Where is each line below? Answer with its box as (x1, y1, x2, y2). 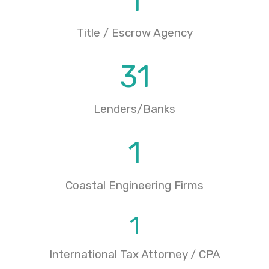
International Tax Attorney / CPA (49, 247, 220, 261)
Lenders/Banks (94, 102, 175, 116)
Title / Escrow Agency (76, 26, 193, 40)
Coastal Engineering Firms (65, 178, 204, 192)
